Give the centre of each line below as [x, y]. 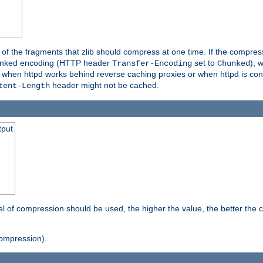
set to [205, 63]
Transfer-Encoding [152, 64]
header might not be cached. [104, 85]
